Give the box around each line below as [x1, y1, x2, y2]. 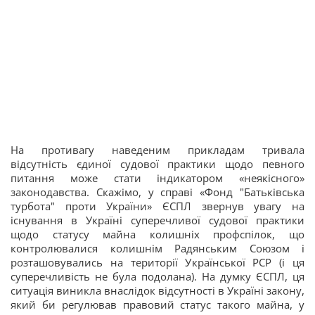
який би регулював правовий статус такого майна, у [11, 297, 304, 311]
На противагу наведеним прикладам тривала [11, 143, 304, 157]
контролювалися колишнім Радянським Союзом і [11, 241, 304, 255]
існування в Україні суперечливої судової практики [11, 213, 304, 227]
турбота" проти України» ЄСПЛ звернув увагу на [11, 199, 304, 213]
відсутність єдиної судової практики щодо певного [11, 157, 304, 171]
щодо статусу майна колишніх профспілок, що [11, 227, 304, 241]
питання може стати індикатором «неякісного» [11, 171, 304, 185]
